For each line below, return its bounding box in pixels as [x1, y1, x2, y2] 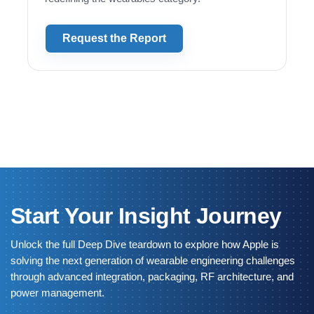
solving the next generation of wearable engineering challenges [11, 254, 295, 267]
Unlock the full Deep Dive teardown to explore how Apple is [11, 238, 279, 251]
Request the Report [62, 32, 166, 45]
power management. [11, 287, 104, 299]
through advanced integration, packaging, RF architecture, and [11, 271, 294, 283]
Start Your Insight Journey [11, 203, 282, 229]
